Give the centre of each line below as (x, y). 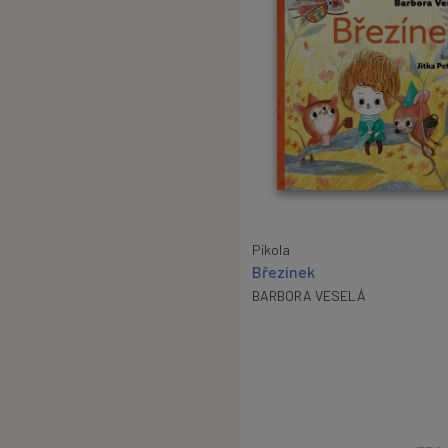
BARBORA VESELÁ (309, 295)
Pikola (271, 249)
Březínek (283, 271)
